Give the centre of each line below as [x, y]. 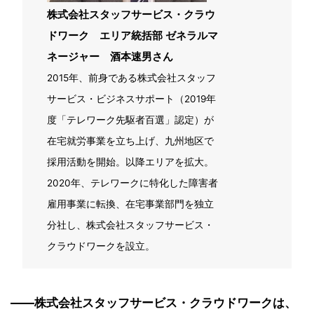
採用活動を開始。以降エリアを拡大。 [130, 162]
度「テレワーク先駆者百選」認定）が [130, 120]
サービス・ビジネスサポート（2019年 [131, 98]
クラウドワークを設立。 [101, 246]
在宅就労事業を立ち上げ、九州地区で [130, 141]
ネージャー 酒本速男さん [110, 56]
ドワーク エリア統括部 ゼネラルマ [132, 35]
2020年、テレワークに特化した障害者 [132, 183]
